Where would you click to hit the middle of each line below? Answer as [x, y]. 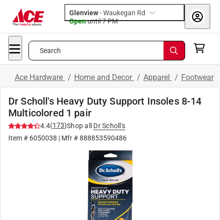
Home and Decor [104, 77]
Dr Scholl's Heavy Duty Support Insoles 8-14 [105, 101]
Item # [19, 138]
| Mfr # [68, 138]
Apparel [158, 77]
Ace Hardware [40, 77]
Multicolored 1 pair [50, 113]
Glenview [84, 13]
